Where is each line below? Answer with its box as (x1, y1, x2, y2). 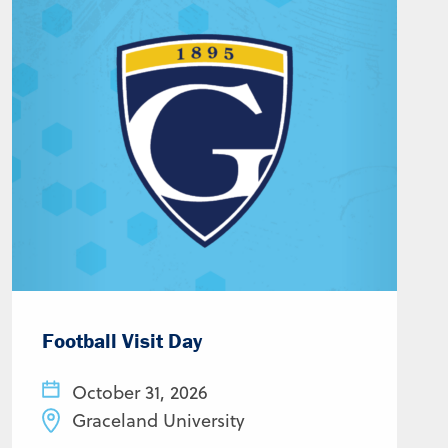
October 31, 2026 (72, 380, 208, 405)
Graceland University (72, 408, 245, 433)
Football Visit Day (42, 328, 202, 354)
